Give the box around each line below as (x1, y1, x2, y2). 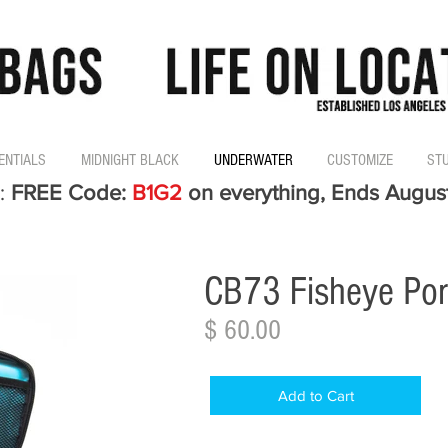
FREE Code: (11, 181, 132, 205)
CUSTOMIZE (327, 151, 393, 170)
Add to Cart (277, 386, 354, 404)
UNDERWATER (214, 151, 293, 170)
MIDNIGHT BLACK (81, 151, 179, 170)
